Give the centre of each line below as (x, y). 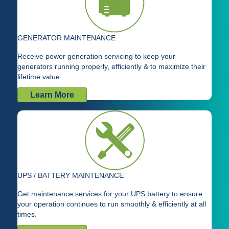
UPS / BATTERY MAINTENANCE (71, 176)
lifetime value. (40, 77)
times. (27, 214)
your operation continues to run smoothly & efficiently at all (112, 204)
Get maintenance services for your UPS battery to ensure (110, 194)
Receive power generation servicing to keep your (96, 56)
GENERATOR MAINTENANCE (66, 38)
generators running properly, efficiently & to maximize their (111, 67)
